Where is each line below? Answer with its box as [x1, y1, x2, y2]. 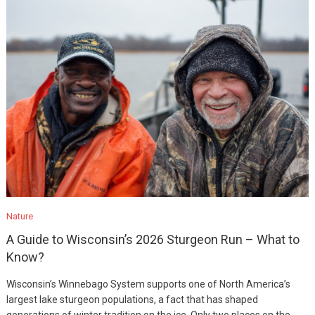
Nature [6, 211, 33, 221]
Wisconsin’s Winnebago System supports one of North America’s [6, 278, 290, 290]
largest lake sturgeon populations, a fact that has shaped [6, 294, 258, 305]
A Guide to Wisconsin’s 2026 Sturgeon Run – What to [6, 232, 300, 247]
